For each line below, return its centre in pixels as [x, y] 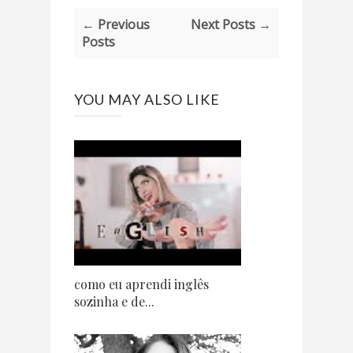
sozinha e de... [114, 302]
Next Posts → [230, 25]
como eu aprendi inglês [141, 284]
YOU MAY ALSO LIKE [147, 100]
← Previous [116, 25]
